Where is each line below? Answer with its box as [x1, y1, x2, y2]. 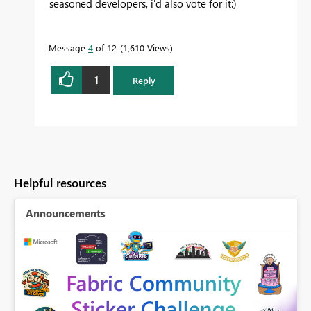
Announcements [26, 205, 106, 220]
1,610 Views [123, 41, 170, 53]
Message [49, 41, 88, 53]
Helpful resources [14, 174, 106, 191]
